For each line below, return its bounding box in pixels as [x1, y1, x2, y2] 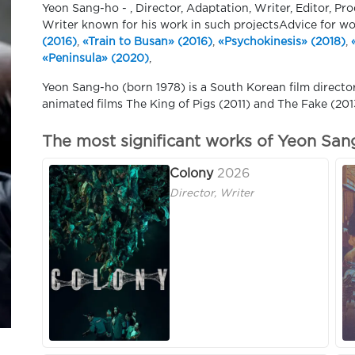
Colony [170, 168, 213, 181]
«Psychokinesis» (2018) [218, 37, 345, 47]
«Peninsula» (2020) [42, 54, 149, 63]
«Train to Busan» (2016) [82, 37, 212, 47]
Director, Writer [170, 189, 254, 199]
